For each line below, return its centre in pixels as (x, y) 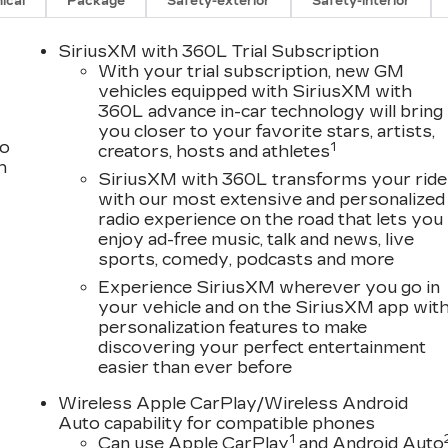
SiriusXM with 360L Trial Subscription (219, 52)
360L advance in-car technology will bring (271, 112)
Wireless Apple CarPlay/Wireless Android (233, 404)
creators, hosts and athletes (214, 152)
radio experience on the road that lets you (271, 220)
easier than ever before (195, 368)
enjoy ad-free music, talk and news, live (256, 240)
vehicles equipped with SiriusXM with (255, 92)
